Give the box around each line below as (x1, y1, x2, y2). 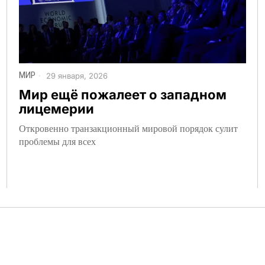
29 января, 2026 (44, 71, 108, 81)
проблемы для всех (19, 134, 96, 147)
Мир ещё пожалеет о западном (19, 86, 227, 102)
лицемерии (19, 101, 95, 117)
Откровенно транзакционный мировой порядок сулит (19, 121, 238, 134)
